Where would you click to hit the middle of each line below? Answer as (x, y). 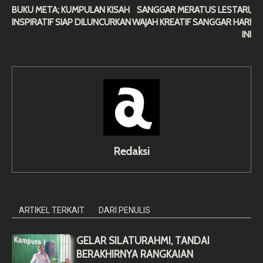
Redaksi (131, 151)
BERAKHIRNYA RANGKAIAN (135, 254)
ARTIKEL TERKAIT (52, 210)
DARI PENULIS (124, 210)
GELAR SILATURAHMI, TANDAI (143, 240)
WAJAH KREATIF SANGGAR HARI (192, 22)
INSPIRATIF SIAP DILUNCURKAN (71, 22)
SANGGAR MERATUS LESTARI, (194, 10)
